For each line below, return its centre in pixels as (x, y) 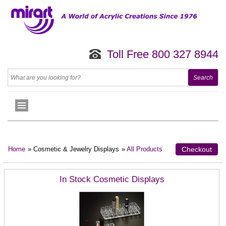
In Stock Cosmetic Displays (112, 180)
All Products (145, 150)
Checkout (197, 150)
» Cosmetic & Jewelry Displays (73, 150)
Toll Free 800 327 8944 (163, 54)
